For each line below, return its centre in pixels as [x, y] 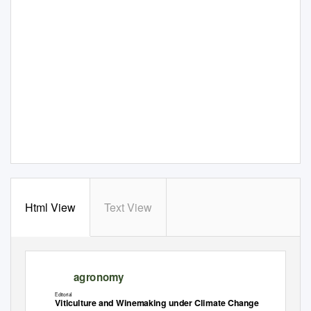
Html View [50, 207]
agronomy [99, 277]
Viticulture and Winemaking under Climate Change [157, 302]
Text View [128, 207]
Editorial [64, 294]
